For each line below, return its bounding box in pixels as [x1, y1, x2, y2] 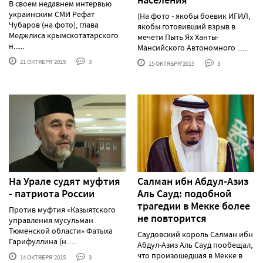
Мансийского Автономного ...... [137, 42, 248, 53]
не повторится [137, 211, 207, 226]
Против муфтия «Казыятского [9, 204, 116, 215]
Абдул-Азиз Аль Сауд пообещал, [137, 240, 252, 251]
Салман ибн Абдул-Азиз [137, 174, 248, 189]
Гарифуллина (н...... [9, 236, 77, 247]
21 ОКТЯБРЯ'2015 [19, 57, 66, 66]
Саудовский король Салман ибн [137, 229, 253, 240]
